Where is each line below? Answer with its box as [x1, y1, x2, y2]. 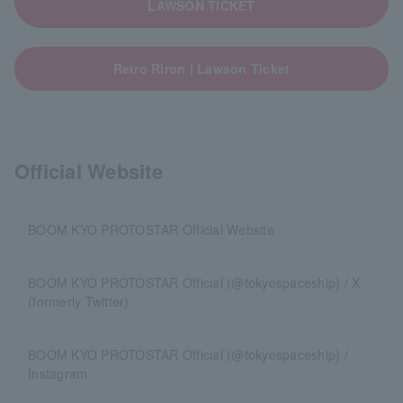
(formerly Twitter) [28, 292, 130, 310]
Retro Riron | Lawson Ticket [112, 59, 291, 77]
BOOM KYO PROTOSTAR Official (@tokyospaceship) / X [28, 273, 361, 291]
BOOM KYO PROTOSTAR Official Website [28, 220, 274, 238]
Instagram [28, 364, 88, 382]
